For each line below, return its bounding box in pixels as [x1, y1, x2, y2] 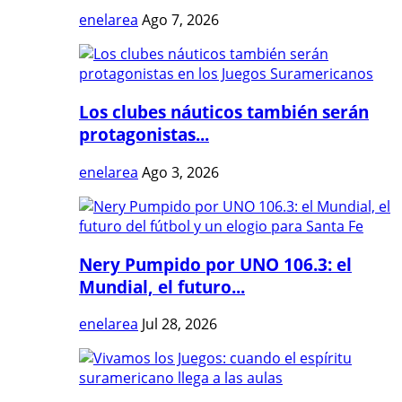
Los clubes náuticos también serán [79, 100, 369, 124]
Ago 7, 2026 [142, 10, 219, 31]
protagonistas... [79, 123, 209, 146]
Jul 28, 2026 [142, 314, 217, 335]
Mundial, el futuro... [79, 275, 245, 298]
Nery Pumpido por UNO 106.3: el [79, 252, 352, 275]
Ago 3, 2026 [142, 162, 219, 182]
